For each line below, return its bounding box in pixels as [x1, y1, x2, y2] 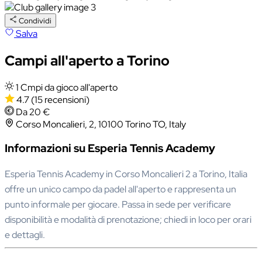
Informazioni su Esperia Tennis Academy [5, 141, 215, 156]
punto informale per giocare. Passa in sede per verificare [5, 198, 231, 211]
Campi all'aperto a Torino [5, 51, 170, 70]
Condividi [19, 15, 52, 26]
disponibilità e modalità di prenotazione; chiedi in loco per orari [5, 213, 251, 226]
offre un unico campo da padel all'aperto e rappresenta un [5, 183, 236, 196]
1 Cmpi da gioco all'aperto [16, 81, 118, 94]
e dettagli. [5, 229, 45, 242]
